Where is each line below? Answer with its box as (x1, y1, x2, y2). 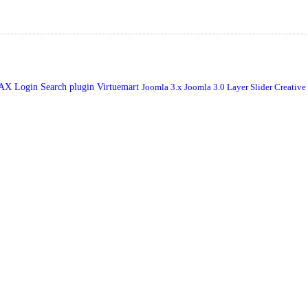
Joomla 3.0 (184, 81, 227, 92)
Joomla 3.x (142, 81, 184, 92)
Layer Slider (227, 81, 274, 92)
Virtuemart (97, 81, 142, 92)
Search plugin (41, 81, 97, 92)
